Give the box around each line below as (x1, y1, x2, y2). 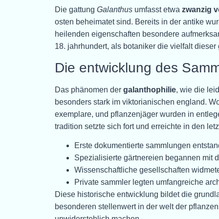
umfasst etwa (132, 5, 182, 14)
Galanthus (97, 5, 132, 14)
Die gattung (55, 5, 97, 14)
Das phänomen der (55, 85, 123, 94)
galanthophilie (123, 85, 176, 94)
